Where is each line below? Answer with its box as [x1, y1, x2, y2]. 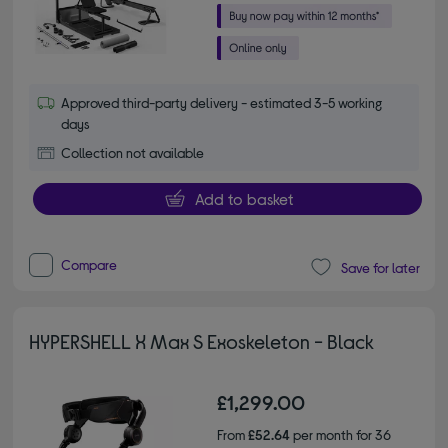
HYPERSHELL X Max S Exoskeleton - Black [29, 329, 375, 354]
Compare [61, 256, 118, 274]
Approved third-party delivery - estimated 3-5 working [61, 94, 383, 112]
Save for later [340, 258, 420, 276]
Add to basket [194, 189, 293, 209]
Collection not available [61, 144, 205, 162]
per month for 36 [290, 426, 391, 444]
